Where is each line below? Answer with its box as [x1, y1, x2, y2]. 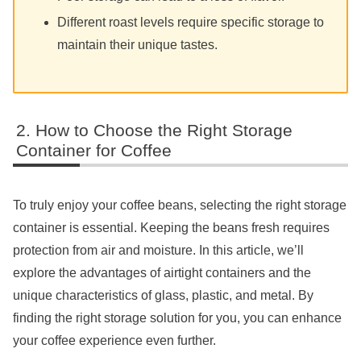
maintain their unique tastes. [57, 37, 218, 52]
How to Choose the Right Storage [35, 121, 293, 140]
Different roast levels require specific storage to [57, 15, 325, 29]
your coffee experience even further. [13, 334, 216, 348]
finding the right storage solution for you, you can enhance [13, 311, 342, 326]
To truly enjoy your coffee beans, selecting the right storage [13, 198, 346, 213]
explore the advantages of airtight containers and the [13, 266, 311, 280]
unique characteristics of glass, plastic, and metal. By [13, 288, 313, 303]
